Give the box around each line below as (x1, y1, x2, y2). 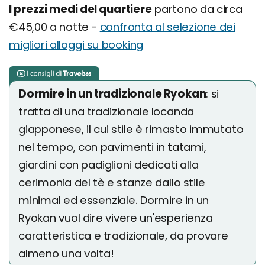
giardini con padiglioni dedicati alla (18, 157, 199, 173)
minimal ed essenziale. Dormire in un (18, 193, 209, 208)
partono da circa (151, 2, 243, 17)
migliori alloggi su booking (9, 37, 144, 53)
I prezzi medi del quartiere (9, 2, 152, 17)
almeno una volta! (18, 246, 114, 261)
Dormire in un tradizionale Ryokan (18, 86, 206, 102)
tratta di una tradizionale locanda (18, 104, 195, 119)
